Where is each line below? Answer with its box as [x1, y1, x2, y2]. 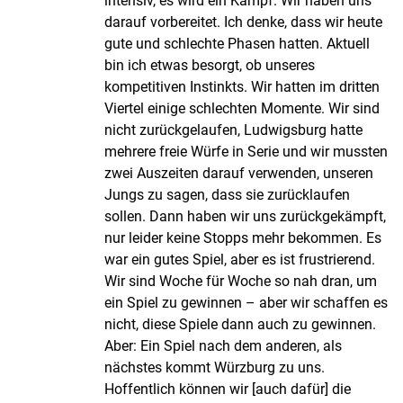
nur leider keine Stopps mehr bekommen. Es [104, 229, 381, 247]
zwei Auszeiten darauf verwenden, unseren [104, 165, 373, 183]
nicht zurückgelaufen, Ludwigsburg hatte [104, 121, 363, 139]
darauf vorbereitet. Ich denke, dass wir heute [104, 13, 382, 31]
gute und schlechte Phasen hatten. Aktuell [104, 35, 370, 53]
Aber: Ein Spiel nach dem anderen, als [104, 337, 342, 355]
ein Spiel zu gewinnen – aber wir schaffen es [104, 294, 388, 312]
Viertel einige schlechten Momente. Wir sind [104, 100, 380, 118]
